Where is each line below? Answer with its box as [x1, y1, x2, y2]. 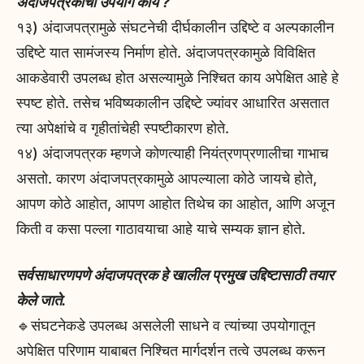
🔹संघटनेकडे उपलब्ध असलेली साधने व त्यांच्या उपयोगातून [16, 317, 315, 335]
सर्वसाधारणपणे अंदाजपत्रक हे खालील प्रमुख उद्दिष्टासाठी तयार [16, 266, 334, 284]
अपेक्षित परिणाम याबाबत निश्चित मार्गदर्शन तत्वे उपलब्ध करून [16, 342, 325, 360]
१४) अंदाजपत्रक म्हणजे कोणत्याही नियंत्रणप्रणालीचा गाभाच [16, 145, 328, 162]
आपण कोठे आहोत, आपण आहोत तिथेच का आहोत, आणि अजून [16, 195, 335, 213]
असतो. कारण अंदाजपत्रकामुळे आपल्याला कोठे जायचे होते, [16, 170, 317, 188]
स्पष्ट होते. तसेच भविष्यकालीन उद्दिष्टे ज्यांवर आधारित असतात [16, 94, 329, 112]
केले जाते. [16, 292, 66, 310]
